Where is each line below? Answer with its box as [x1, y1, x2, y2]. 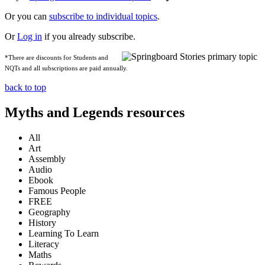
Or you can [5, 11, 49, 22]
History [28, 218, 56, 228]
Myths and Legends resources [5, 105, 185, 121]
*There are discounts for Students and [5, 54, 108, 62]
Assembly [28, 154, 66, 164]
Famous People [28, 186, 86, 196]
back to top [5, 82, 46, 93]
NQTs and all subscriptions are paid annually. [5, 65, 128, 72]
